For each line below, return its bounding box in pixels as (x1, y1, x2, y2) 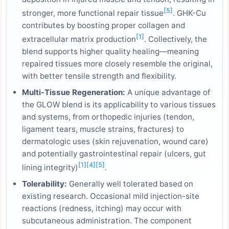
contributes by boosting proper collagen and (22, 20, 185, 31)
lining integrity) (22, 163, 78, 173)
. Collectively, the (144, 34, 207, 44)
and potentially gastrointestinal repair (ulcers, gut (22, 149, 206, 159)
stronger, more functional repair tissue (22, 8, 164, 18)
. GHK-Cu (173, 8, 206, 18)
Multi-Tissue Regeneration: (22, 87, 125, 98)
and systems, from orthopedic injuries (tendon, (22, 112, 194, 122)
